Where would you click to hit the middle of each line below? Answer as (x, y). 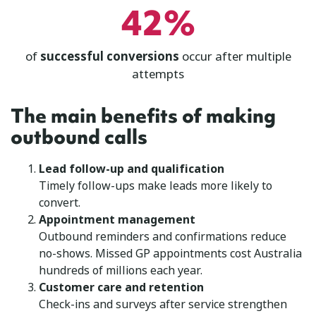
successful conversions (109, 56)
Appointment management (117, 219)
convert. (60, 202)
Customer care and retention (121, 287)
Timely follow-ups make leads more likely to (156, 186)
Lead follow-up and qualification (132, 169)
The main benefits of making (143, 116)
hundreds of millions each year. (121, 270)
